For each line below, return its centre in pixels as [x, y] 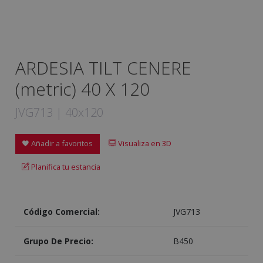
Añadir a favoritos [61, 144]
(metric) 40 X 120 [82, 89]
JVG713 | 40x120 [59, 112]
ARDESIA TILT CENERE [103, 68]
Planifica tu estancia [65, 166]
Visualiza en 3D [144, 144]
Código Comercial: [61, 212]
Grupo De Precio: [58, 241]
